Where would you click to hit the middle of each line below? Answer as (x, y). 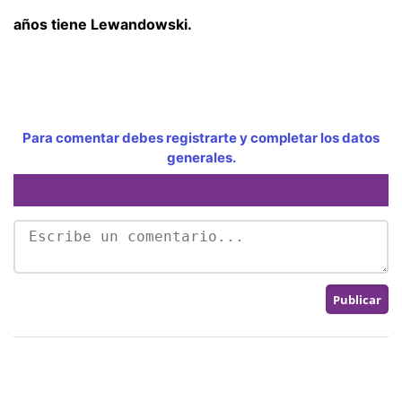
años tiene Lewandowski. (103, 24)
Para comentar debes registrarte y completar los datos (201, 137)
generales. (201, 157)
